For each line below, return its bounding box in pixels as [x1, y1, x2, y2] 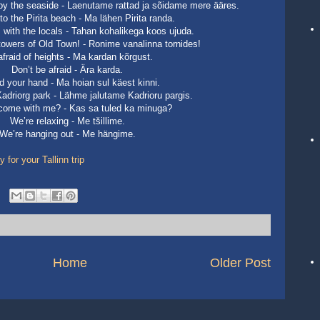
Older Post [210, 256, 271, 270]
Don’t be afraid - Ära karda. [11, 64, 123, 75]
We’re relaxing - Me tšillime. [9, 116, 125, 126]
